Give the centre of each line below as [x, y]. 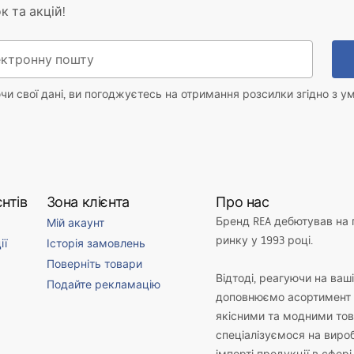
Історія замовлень [96, 243]
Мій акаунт [75, 223]
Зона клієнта [88, 201]
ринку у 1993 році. [265, 240]
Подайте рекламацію [103, 284]
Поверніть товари [94, 264]
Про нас [243, 201]
